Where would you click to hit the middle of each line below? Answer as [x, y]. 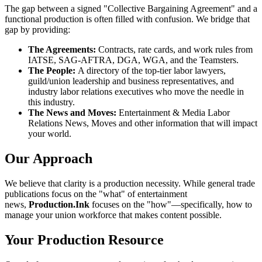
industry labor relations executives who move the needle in [136, 91]
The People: [52, 70]
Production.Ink [59, 204]
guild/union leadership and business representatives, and [131, 81]
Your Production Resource [84, 239]
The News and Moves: [72, 112]
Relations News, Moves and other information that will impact [143, 123]
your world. [50, 133]
